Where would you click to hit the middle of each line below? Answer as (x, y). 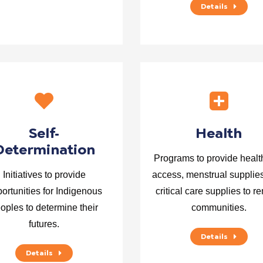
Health (219, 133)
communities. (219, 208)
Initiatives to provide (44, 175)
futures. (44, 224)
